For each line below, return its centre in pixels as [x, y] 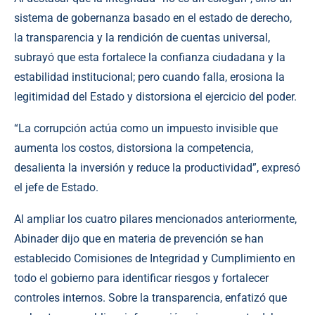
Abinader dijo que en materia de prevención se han [139, 238]
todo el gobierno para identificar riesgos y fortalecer [141, 278]
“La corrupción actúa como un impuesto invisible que [146, 128]
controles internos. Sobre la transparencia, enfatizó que [150, 297]
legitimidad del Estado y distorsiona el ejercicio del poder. [155, 96]
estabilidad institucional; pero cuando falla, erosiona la [149, 77]
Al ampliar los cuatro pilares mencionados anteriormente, [155, 219]
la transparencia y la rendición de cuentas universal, [142, 37]
